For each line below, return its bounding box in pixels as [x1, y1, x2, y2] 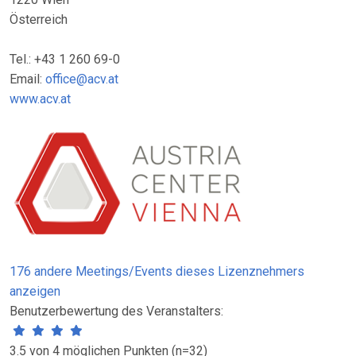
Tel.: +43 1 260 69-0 [10, 52, 120, 67]
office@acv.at [45, 72, 118, 87]
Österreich [10, 12, 68, 27]
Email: [10, 72, 45, 87]
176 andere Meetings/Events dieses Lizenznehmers [10, 264, 304, 279]
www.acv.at [10, 91, 71, 106]
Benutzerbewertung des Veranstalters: [10, 304, 223, 319]
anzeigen [10, 284, 60, 299]
